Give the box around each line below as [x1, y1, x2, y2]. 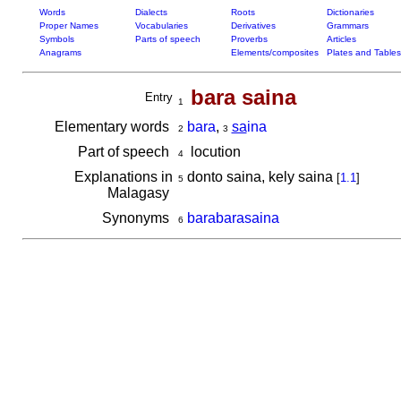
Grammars [326, 21, 369, 30]
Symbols [38, 34, 74, 44]
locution [183, 144, 241, 159]
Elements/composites [230, 47, 319, 57]
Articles [326, 34, 356, 44]
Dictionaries [326, 7, 374, 17]
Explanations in [73, 169, 173, 184]
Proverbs [230, 34, 268, 44]
